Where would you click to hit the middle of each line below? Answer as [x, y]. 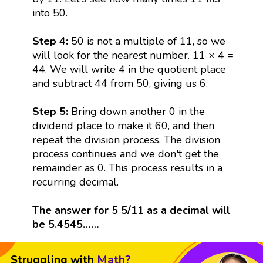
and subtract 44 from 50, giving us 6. [120, 83]
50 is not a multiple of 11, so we [148, 41]
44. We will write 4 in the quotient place [129, 69]
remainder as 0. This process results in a [127, 168]
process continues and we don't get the [125, 154]
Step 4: [51, 41]
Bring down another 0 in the [138, 111]
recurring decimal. [75, 182]
